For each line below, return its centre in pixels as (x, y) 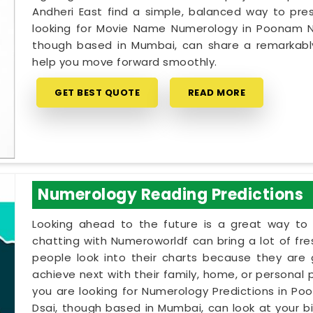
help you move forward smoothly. (125, 61)
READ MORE (217, 92)
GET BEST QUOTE (97, 92)
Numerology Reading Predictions (171, 194)
